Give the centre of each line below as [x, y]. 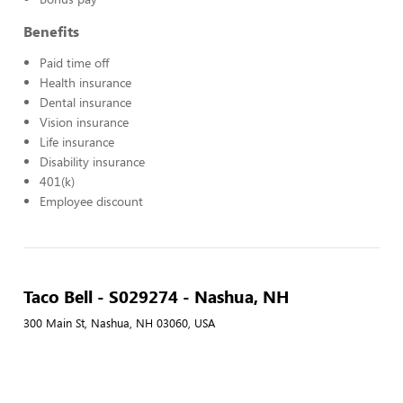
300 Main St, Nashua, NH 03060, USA [119, 323]
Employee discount [91, 201]
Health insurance [85, 82]
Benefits [51, 31]
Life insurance [77, 142]
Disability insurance [92, 161]
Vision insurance [84, 122]
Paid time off [74, 63]
